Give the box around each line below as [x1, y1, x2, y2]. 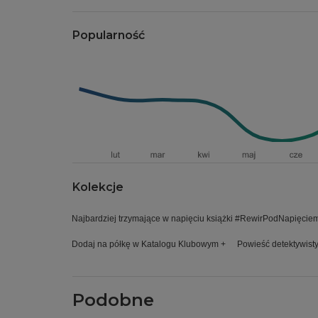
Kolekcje [72, 180, 124, 194]
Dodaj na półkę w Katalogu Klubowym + [72, 239, 226, 249]
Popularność [72, 28, 145, 42]
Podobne [72, 290, 154, 310]
